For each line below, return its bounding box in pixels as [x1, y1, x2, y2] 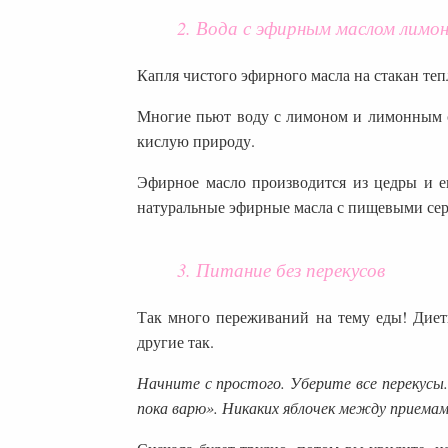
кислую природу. [137, 129, 255, 151]
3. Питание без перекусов [177, 256, 385, 282]
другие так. [137, 330, 214, 352]
